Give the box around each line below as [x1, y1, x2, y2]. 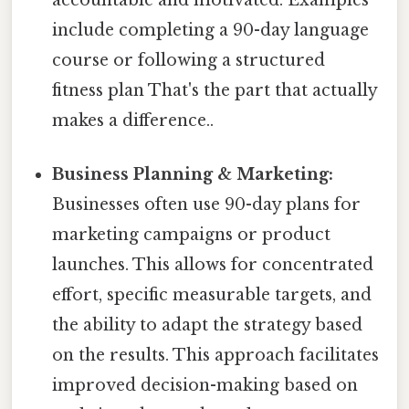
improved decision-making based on [52, 375, 359, 396]
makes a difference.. [52, 110, 215, 131]
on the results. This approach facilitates [52, 345, 380, 366]
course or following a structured [52, 49, 326, 70]
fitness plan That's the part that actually [52, 79, 378, 100]
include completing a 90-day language [52, 19, 370, 40]
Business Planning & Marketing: [52, 164, 334, 185]
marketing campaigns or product [52, 225, 331, 246]
